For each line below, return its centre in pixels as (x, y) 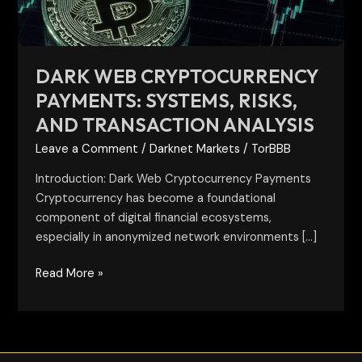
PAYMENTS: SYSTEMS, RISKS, (167, 101)
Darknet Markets (195, 149)
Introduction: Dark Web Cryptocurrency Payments (174, 179)
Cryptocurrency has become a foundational (156, 198)
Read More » (70, 274)
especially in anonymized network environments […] (177, 237)
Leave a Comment (87, 149)
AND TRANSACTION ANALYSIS (175, 125)
